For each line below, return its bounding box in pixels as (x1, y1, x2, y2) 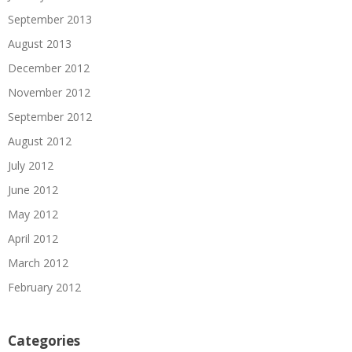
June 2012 (8, 182, 58, 197)
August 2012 (8, 134, 71, 148)
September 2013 (8, 12, 92, 27)
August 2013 (8, 36, 71, 51)
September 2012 (8, 109, 92, 124)
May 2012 (8, 207, 58, 222)
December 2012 (8, 60, 90, 75)
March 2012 (8, 255, 68, 270)
